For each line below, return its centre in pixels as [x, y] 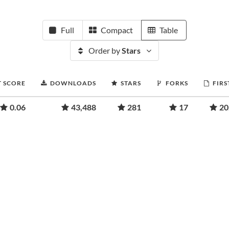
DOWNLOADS [73, 83]
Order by [105, 50]
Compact [117, 30]
